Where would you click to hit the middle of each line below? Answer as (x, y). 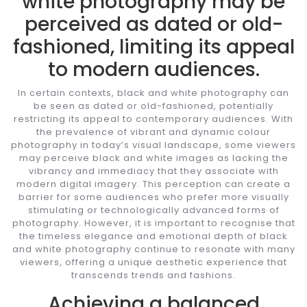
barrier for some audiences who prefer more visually (153, 197)
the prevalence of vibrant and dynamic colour (153, 132)
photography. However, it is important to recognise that (153, 223)
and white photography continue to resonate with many (153, 249)
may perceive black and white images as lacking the (153, 158)
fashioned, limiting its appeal (153, 47)
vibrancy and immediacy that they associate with (153, 171)
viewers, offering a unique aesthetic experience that (153, 262)
